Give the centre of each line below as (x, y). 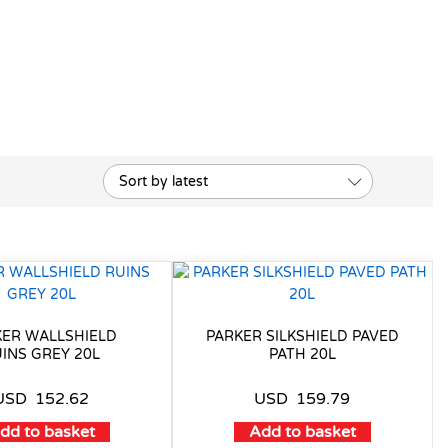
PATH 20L (302, 355)
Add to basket (302, 432)
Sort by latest (163, 182)
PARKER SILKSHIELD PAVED (302, 337)
